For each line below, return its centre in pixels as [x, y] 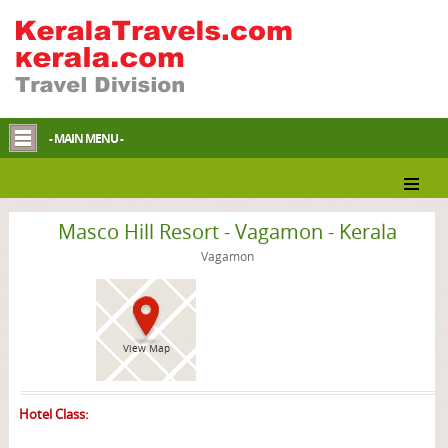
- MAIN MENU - [85, 138]
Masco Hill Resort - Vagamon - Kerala [228, 231]
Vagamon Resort [223, 179]
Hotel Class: [53, 414]
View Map [146, 348]
